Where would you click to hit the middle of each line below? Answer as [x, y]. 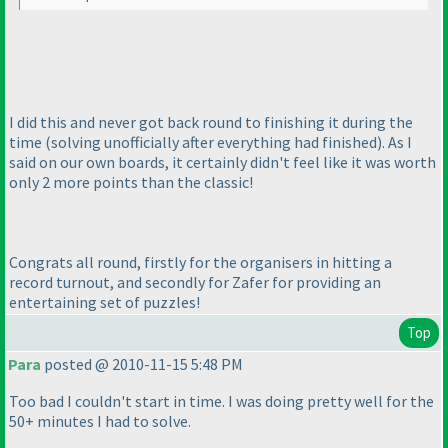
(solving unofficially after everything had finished [211, 141]
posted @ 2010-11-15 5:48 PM [142, 364]
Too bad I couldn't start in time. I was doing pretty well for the [221, 401]
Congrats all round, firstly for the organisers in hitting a [200, 261]
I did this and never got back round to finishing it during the [211, 121]
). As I [394, 141]
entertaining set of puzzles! [104, 301]
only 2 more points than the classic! [131, 181]
